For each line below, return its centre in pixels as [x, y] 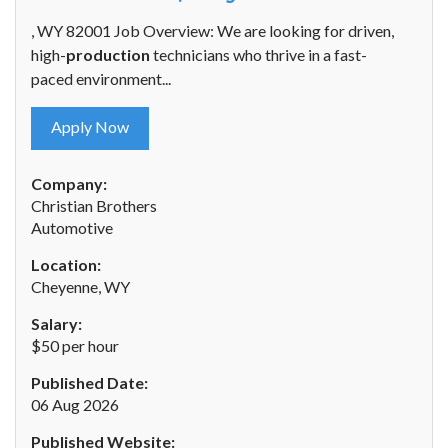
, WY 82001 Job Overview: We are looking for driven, [212, 31]
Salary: [56, 324]
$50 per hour [75, 346]
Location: [66, 265]
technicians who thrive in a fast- [258, 55]
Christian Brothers [94, 206]
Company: [69, 184]
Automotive [72, 228]
